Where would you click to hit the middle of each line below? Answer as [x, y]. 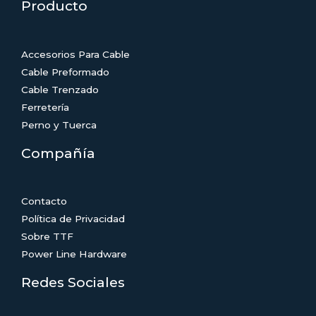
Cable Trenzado [60, 89]
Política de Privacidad [73, 218]
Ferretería [45, 107]
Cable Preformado [65, 72]
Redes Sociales [73, 282]
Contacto [44, 201]
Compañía [58, 153]
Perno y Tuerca [59, 124]
